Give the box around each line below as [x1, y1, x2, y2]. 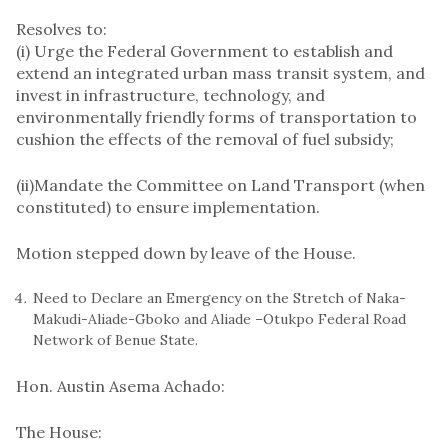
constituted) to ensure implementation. [16, 196, 320, 217]
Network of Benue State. [33, 330, 198, 349]
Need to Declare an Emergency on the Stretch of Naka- [33, 288, 406, 307]
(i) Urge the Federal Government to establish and [16, 40, 393, 61]
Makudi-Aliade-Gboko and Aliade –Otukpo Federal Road [33, 309, 406, 328]
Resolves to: [16, 18, 107, 39]
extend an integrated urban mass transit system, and [16, 62, 425, 83]
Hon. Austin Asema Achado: [16, 375, 225, 396]
